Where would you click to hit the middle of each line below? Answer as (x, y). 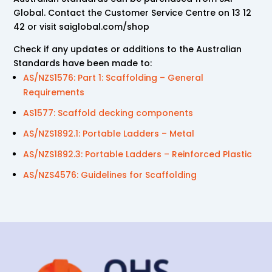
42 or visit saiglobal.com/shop (82, 26)
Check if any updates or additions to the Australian (128, 49)
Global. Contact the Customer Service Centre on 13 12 (133, 12)
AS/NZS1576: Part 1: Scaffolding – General (114, 77)
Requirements (54, 92)
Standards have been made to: (83, 63)
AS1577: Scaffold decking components (108, 113)
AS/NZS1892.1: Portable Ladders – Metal (110, 133)
